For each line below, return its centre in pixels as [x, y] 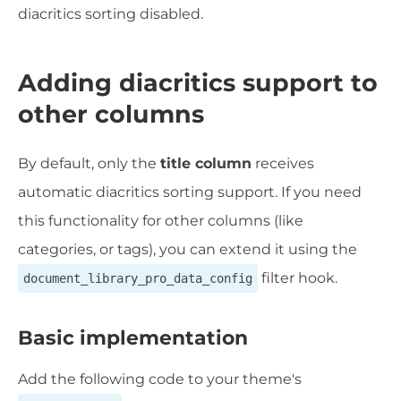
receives [283, 163]
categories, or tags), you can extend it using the [188, 249]
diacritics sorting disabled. [111, 14]
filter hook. [298, 277]
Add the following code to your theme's [160, 380]
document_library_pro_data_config [138, 278]
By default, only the [89, 163]
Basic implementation [133, 337]
